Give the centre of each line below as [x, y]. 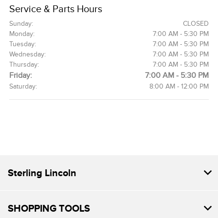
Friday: [21, 76]
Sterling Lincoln [42, 173]
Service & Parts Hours [56, 9]
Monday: [22, 34]
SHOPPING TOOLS [49, 209]
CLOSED [196, 24]
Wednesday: [28, 54]
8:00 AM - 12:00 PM [179, 87]
